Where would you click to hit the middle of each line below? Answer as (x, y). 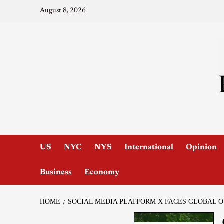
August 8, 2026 (63, 11)
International (149, 147)
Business (56, 172)
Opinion (201, 147)
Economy (102, 172)
